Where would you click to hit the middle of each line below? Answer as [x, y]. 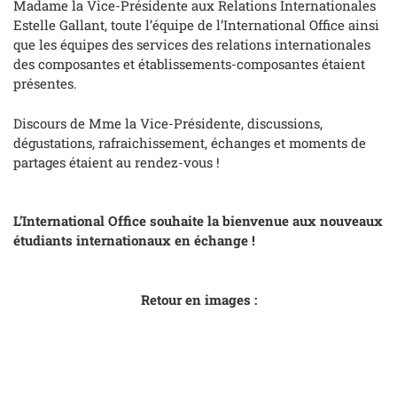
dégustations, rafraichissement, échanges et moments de [190, 142]
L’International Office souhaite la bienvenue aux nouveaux [198, 221]
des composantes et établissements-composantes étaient [189, 64]
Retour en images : [198, 299]
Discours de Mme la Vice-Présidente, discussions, [168, 123]
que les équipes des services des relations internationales [192, 45]
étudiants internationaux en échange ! [134, 241]
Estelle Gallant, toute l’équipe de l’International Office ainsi [196, 25]
